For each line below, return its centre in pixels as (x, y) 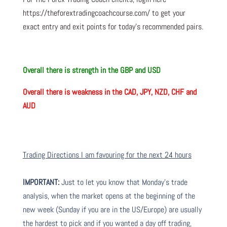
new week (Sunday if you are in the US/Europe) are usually (112, 209)
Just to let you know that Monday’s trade (123, 182)
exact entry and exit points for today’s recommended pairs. (113, 26)
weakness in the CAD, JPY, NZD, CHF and (134, 92)
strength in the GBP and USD (117, 70)
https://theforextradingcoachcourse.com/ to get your (104, 13)
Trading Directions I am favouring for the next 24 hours (107, 155)
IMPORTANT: (41, 182)
